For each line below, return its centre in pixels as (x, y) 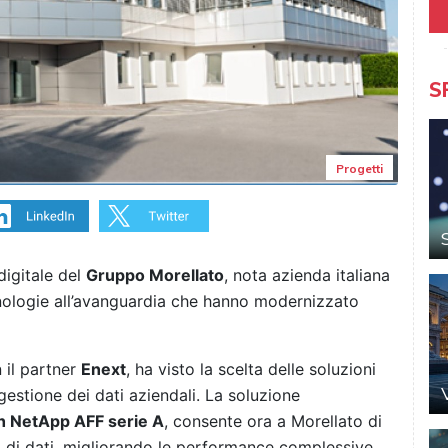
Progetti (359, 169)
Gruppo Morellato (155, 275)
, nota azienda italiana (307, 275)
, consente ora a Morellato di (273, 421)
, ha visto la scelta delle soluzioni (251, 369)
